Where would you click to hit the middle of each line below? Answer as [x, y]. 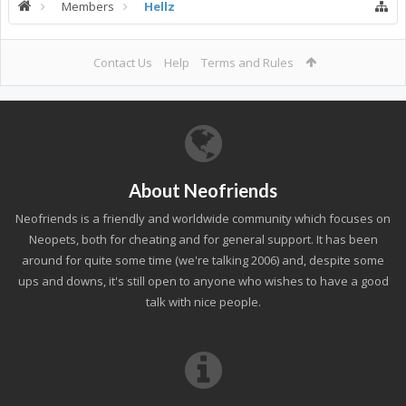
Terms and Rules [247, 63]
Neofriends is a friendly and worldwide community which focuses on [203, 218]
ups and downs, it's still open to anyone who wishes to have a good [203, 281]
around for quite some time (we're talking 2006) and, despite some [203, 260]
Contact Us [122, 63]
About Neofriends [203, 190]
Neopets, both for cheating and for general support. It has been [203, 239]
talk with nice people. [203, 302]
